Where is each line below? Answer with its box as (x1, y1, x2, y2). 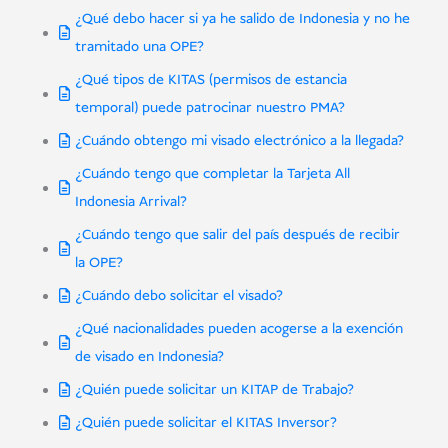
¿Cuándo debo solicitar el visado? (74, 286, 283, 307)
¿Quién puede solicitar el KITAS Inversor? (74, 413, 337, 434)
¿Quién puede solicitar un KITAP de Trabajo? (74, 380, 354, 401)
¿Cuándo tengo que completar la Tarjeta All (74, 164, 350, 185)
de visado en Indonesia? (74, 347, 224, 368)
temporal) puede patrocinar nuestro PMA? (74, 98, 345, 119)
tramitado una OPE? (74, 37, 204, 58)
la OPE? (74, 253, 123, 274)
